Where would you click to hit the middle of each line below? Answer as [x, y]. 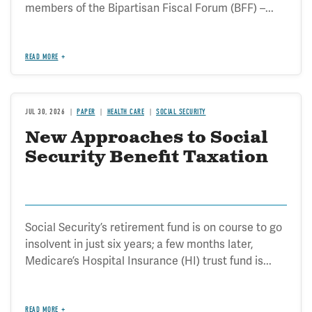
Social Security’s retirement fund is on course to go [154, 227]
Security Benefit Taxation [147, 157]
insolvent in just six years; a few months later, [139, 244]
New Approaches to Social [147, 138]
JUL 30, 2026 [45, 111]
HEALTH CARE [125, 111]
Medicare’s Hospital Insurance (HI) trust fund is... [148, 261]
